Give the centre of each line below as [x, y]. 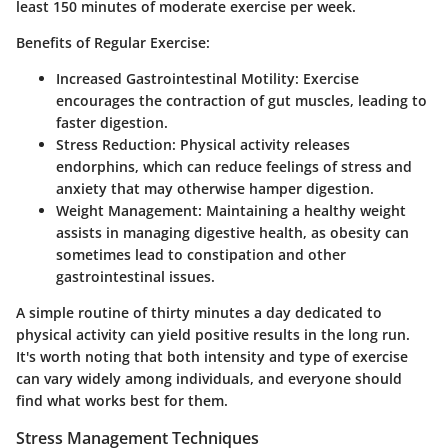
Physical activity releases [263, 145]
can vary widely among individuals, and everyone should [209, 379]
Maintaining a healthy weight [304, 211]
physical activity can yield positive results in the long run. [213, 335]
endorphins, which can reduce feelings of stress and [234, 167]
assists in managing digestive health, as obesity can [232, 233]
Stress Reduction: [116, 145]
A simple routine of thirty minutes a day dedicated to [199, 313]
